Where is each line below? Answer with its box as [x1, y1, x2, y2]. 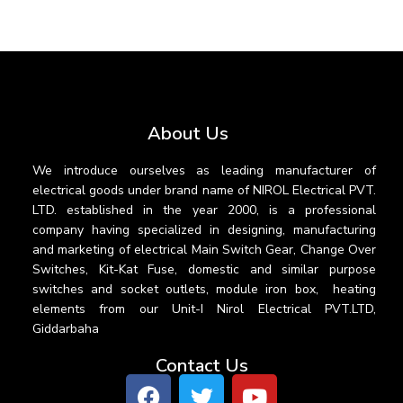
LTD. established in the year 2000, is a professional [32, 201, 376, 219]
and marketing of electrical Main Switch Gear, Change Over [32, 240, 376, 258]
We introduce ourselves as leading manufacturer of [32, 161, 376, 179]
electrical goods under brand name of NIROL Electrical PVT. [32, 181, 376, 199]
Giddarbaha [32, 319, 99, 337]
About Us [148, 121, 228, 146]
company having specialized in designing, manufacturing [32, 220, 376, 238]
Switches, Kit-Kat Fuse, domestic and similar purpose [32, 260, 376, 278]
